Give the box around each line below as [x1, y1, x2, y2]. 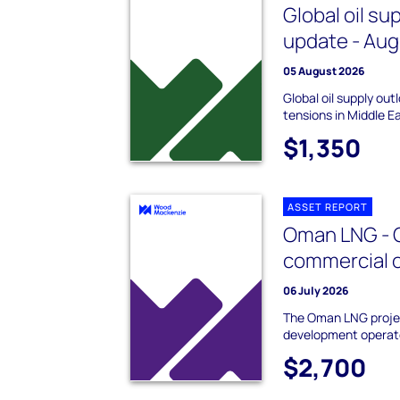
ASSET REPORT [287, 200, 369, 214]
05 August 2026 [283, 63, 365, 79]
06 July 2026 [283, 283, 349, 299]
